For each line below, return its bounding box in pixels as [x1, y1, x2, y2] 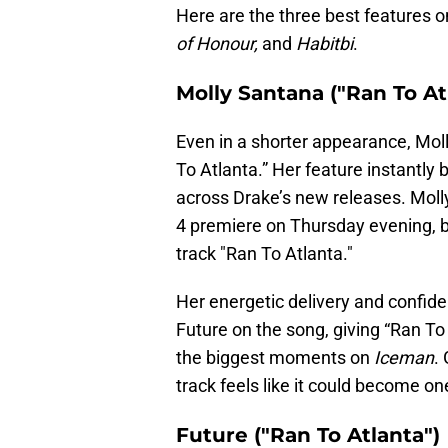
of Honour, [176, 33, 262, 55]
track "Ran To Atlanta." [176, 243, 353, 265]
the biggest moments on [176, 347, 370, 369]
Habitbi [292, 33, 353, 55]
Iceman [370, 347, 434, 369]
